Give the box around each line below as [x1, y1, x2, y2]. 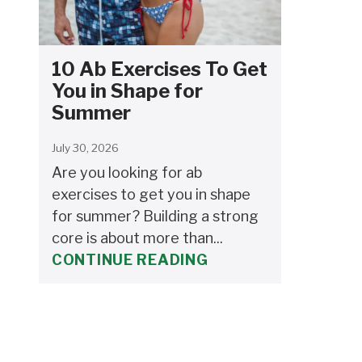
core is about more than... [52, 229, 223, 247]
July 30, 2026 [52, 141, 119, 155]
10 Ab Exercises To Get [52, 57, 267, 82]
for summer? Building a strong [52, 208, 259, 225]
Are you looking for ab [52, 164, 202, 182]
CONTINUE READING [52, 251, 208, 269]
